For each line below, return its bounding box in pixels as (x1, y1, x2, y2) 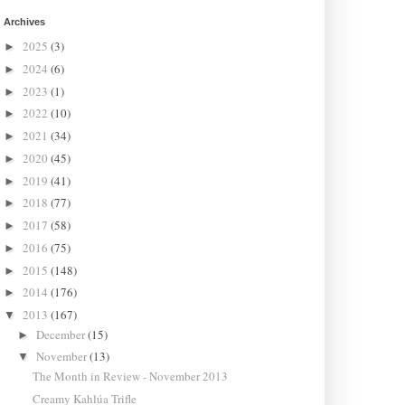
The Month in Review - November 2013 (32, 367, 228, 384)
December (36, 325, 89, 343)
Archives (3, 15, 45, 27)
